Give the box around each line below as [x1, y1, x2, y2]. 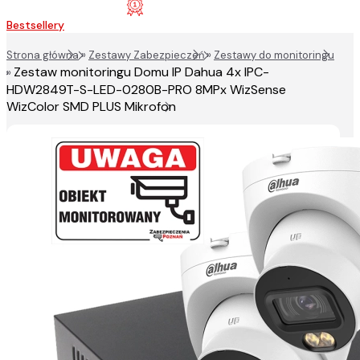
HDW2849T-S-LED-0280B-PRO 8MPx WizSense [6, 81, 286, 99]
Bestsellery [6, 18, 64, 33]
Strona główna [6, 48, 79, 63]
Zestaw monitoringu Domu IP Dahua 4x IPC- [14, 63, 269, 81]
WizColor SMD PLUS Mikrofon [6, 98, 176, 116]
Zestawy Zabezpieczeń [88, 48, 204, 63]
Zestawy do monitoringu [214, 48, 334, 63]
